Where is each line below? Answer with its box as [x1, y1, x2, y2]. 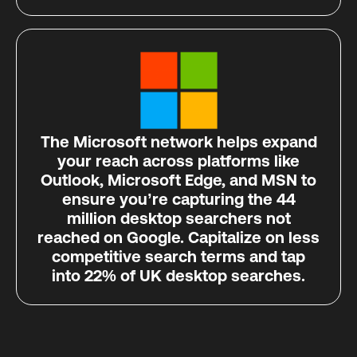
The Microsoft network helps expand [40, 131, 317, 151]
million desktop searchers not [66, 208, 291, 227]
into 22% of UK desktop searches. [52, 265, 305, 284]
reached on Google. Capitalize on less [37, 227, 320, 246]
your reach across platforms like [57, 151, 300, 170]
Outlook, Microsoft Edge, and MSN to [41, 170, 316, 189]
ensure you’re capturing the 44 [61, 189, 296, 208]
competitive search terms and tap [52, 246, 305, 265]
